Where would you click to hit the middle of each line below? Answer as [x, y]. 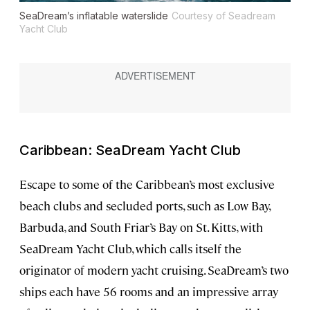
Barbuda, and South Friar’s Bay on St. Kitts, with [141, 227]
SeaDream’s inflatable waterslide [94, 15]
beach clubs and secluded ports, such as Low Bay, [145, 206]
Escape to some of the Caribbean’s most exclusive [147, 184]
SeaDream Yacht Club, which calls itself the [130, 249]
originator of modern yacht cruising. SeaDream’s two [154, 270]
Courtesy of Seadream [224, 15]
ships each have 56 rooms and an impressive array [149, 292]
